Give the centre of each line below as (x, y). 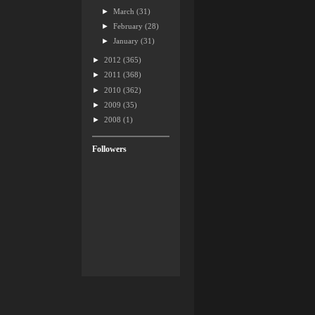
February (129, 26)
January (127, 41)
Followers (109, 149)
